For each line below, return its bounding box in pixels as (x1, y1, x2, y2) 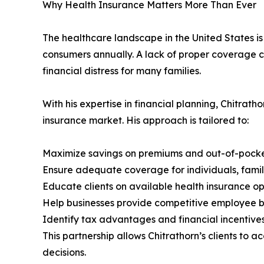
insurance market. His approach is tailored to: (42, 114, 249, 126)
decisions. (42, 246, 86, 258)
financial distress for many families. (42, 64, 201, 77)
